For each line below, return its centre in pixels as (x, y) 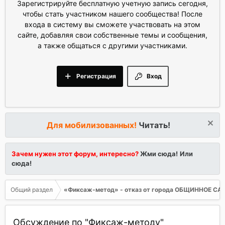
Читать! (154, 125)
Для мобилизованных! (92, 125)
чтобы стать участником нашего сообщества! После (113, 14)
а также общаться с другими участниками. (113, 45)
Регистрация (96, 76)
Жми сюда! (158, 154)
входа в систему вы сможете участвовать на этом (113, 24)
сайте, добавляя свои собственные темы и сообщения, (113, 35)
